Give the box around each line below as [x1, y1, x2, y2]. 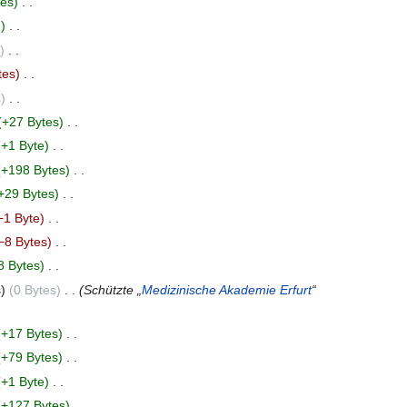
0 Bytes [13, 282, 56, 297]
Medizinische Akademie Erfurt [141, 282, 312, 297]
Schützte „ [83, 282, 142, 297]
